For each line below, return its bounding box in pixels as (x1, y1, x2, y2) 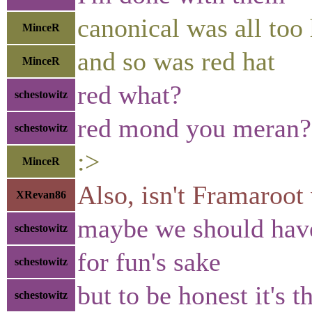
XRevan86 (16, 188, 66, 201)
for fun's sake (77, 247, 221, 276)
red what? (77, 79, 182, 109)
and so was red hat (77, 46, 275, 76)
